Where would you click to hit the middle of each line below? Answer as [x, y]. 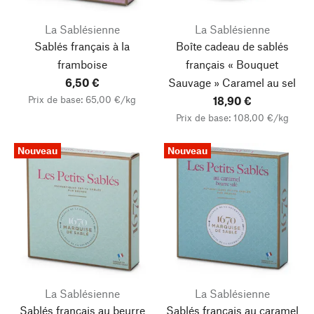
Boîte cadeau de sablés [232, 46]
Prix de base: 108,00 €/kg [232, 117]
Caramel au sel [258, 82]
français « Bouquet [232, 64]
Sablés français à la [82, 46]
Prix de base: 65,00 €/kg [82, 99]
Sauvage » [194, 82]
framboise [82, 64]
